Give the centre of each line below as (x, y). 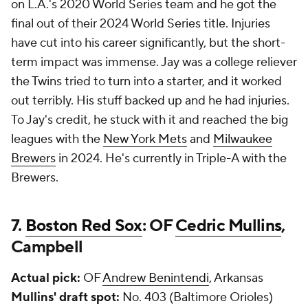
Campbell (47, 247)
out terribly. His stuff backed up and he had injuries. (150, 101)
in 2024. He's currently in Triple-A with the (171, 158)
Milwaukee (243, 139)
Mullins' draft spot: (65, 297)
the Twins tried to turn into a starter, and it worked (146, 81)
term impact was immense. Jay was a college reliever (154, 62)
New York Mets (145, 139)
